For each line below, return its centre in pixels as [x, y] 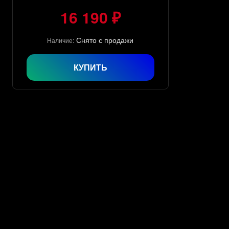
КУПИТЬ [90, 67]
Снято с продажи [105, 40]
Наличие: [61, 40]
